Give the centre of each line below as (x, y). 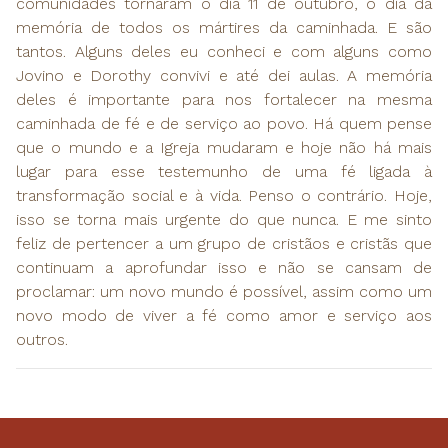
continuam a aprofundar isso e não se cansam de (224, 268)
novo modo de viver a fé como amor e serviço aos (224, 316)
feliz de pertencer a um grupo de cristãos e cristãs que (224, 244)
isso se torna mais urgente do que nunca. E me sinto (224, 220)
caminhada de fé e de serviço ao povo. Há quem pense (224, 124)
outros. (44, 340)
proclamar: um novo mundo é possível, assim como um (224, 292)
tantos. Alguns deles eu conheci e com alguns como (224, 52)
